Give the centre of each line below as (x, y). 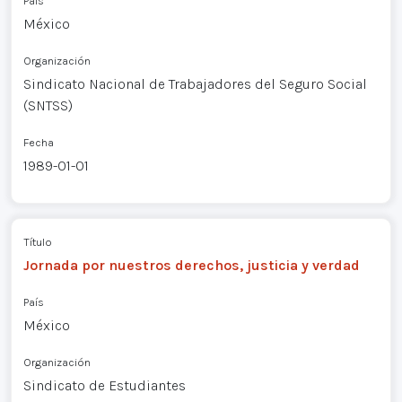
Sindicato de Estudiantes (104, 385)
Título (37, 241)
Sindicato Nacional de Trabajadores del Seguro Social (195, 84)
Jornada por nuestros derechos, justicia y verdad (191, 265)
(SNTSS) (48, 106)
